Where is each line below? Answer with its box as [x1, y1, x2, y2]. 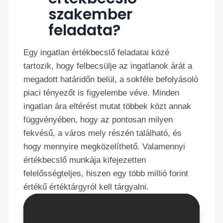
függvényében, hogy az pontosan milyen [23, 115, 173, 125]
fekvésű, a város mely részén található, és [23, 128, 182, 138]
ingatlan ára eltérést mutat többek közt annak [23, 102, 192, 111]
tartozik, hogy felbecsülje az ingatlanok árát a [23, 61, 193, 71]
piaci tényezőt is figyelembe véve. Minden [23, 88, 180, 98]
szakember [48, 4, 133, 25]
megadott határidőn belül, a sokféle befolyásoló [23, 75, 199, 85]
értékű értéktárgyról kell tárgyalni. [23, 182, 149, 192]
